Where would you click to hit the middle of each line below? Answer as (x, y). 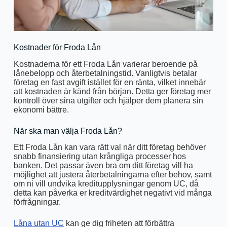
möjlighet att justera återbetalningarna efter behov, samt (112, 175)
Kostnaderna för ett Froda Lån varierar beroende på (105, 64)
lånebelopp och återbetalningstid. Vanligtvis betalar (105, 73)
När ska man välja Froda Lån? (68, 131)
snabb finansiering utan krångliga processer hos (100, 157)
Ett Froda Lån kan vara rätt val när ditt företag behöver (109, 147)
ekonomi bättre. (41, 109)
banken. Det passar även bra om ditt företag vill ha (103, 166)
